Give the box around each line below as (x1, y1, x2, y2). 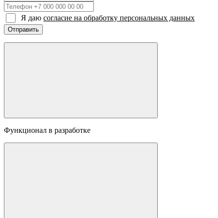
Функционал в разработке (4, 126, 91, 134)
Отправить (8, 25, 39, 33)
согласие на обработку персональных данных (43, 13, 195, 22)
